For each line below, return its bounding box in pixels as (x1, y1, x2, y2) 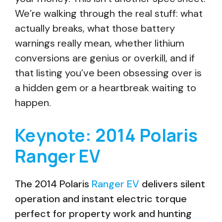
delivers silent (139, 177, 205, 190)
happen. (15, 96, 51, 109)
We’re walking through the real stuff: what (15, 7, 203, 20)
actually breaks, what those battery (15, 22, 175, 35)
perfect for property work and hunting (15, 207, 192, 220)
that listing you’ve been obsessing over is (15, 66, 202, 79)
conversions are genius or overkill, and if (15, 52, 195, 64)
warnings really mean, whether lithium (15, 37, 184, 50)
